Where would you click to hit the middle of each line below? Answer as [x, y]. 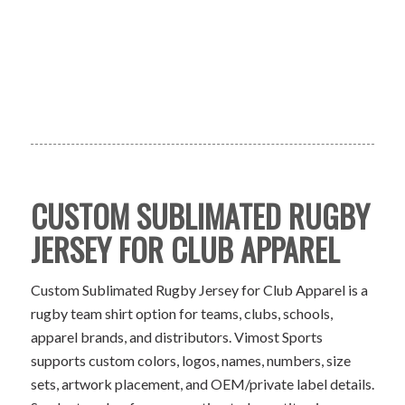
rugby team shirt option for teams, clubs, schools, [181, 314]
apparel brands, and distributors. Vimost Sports [176, 337]
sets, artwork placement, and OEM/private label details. [202, 384]
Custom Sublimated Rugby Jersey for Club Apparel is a [199, 290]
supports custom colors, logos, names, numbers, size [190, 361]
